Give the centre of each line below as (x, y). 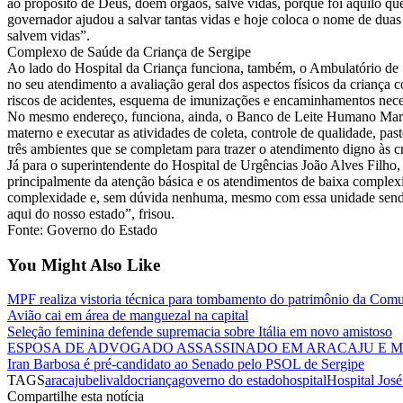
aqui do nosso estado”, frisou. (91, 213)
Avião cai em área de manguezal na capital (128, 316)
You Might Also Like (84, 264)
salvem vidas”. (49, 35)
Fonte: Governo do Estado (82, 229)
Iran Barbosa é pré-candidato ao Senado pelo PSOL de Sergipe (186, 364)
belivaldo (112, 381)
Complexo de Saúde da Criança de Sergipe (129, 51)
